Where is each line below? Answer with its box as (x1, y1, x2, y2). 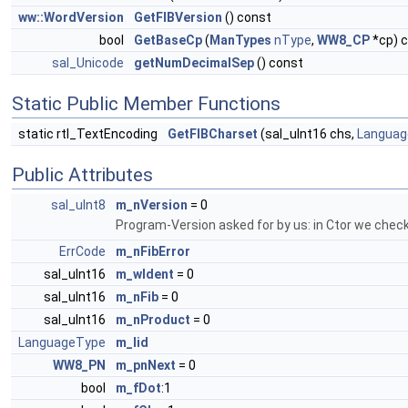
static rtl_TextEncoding (18, 127, 160, 141)
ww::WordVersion (18, 10, 124, 25)
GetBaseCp (134, 33, 202, 47)
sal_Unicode (52, 56, 124, 70)
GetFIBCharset (168, 127, 258, 141)
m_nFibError (116, 244, 190, 259)
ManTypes (209, 33, 271, 47)
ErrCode (59, 244, 106, 259)
